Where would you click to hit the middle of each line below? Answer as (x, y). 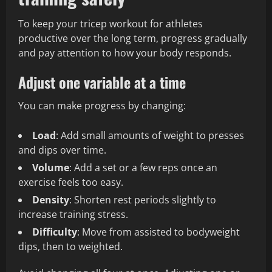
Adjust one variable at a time (102, 82)
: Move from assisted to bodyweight (158, 232)
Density (51, 200)
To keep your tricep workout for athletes (110, 24)
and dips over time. (62, 150)
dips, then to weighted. (70, 247)
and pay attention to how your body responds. (125, 53)
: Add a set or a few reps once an (143, 168)
